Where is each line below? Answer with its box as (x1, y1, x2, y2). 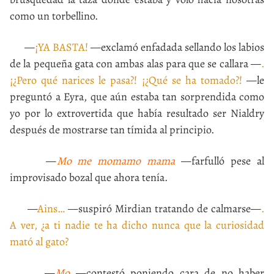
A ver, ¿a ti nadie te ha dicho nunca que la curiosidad (10, 218, 264, 232)
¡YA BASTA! (35, 40, 88, 54)
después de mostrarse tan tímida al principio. (10, 122, 214, 137)
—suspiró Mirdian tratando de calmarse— (65, 201, 262, 216)
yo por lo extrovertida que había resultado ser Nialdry (10, 106, 264, 120)
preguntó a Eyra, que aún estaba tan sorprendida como (10, 89, 264, 104)
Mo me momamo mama (56, 154, 176, 168)
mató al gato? (10, 234, 68, 249)
